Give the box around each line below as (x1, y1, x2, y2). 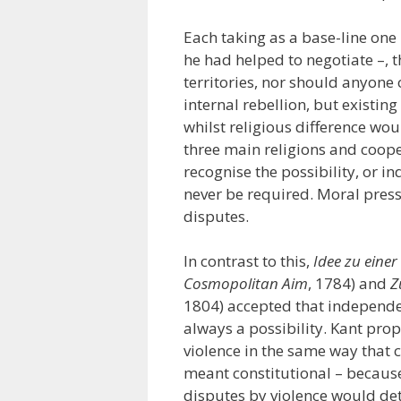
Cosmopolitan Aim (183, 273, 308, 294)
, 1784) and (307, 273, 390, 294)
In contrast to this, (183, 251, 310, 271)
